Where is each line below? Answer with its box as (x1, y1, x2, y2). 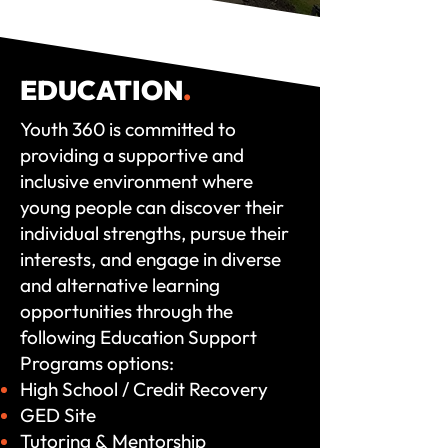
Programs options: (20, 351, 174, 375)
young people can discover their (20, 195, 284, 219)
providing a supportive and (20, 143, 244, 167)
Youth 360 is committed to (20, 117, 236, 141)
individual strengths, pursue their (20, 221, 289, 245)
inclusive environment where (20, 169, 253, 193)
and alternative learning (20, 273, 220, 297)
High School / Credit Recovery (20, 377, 268, 401)
